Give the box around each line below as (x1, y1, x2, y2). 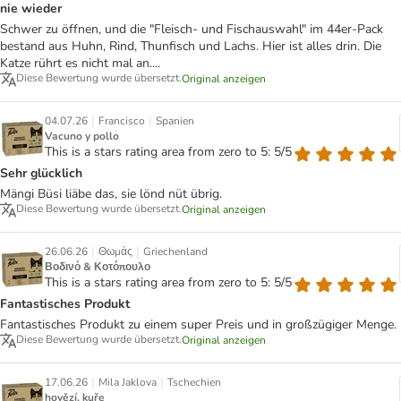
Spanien (156, 114, 194, 129)
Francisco (98, 114, 145, 129)
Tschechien (167, 375, 221, 390)
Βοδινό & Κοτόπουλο (45, 260, 150, 275)
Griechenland (143, 244, 208, 260)
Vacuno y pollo (45, 129, 119, 144)
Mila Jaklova (98, 375, 157, 390)
